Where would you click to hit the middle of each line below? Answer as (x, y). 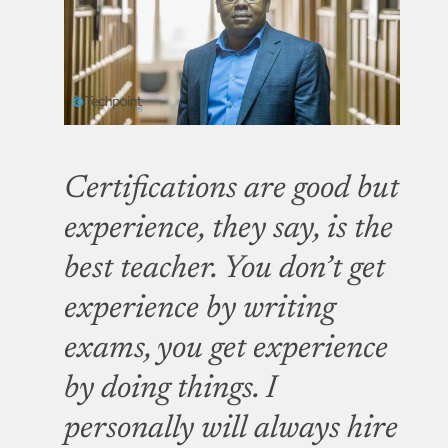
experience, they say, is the (228, 229)
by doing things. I (170, 389)
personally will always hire (231, 429)
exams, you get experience (226, 349)
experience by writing (199, 309)
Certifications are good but (231, 189)
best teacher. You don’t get (224, 269)
